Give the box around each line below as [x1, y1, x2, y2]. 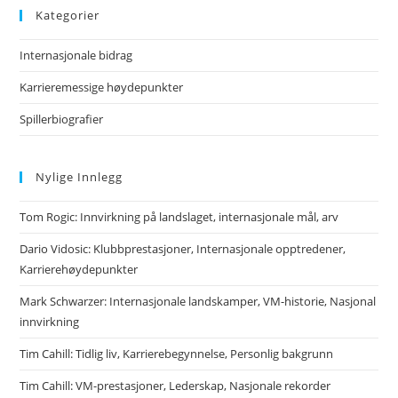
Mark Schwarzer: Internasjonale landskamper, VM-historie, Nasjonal [20, 292, 377, 309]
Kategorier [36, 6, 100, 23]
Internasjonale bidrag [20, 46, 133, 63]
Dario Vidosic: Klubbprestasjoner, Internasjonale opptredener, [20, 240, 346, 257]
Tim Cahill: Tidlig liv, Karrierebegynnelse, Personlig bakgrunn [20, 345, 334, 362]
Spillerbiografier [20, 110, 104, 127]
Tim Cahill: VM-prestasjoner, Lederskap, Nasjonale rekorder [20, 377, 331, 394]
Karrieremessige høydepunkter [20, 78, 184, 95]
